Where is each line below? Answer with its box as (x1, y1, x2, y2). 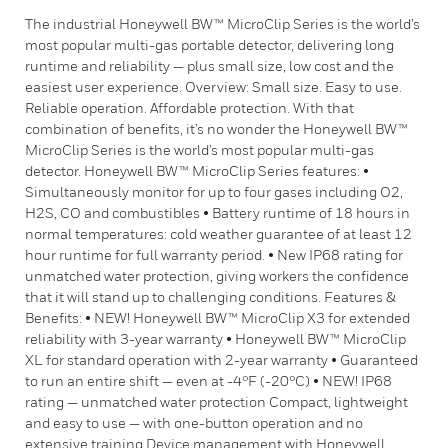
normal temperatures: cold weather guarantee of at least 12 (25, 225, 412, 242)
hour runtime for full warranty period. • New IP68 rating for (25, 246, 403, 263)
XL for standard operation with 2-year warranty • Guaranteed (25, 351, 418, 368)
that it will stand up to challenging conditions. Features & (25, 288, 396, 305)
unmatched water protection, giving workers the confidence (25, 267, 409, 284)
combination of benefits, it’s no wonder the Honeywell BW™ (25, 120, 408, 137)
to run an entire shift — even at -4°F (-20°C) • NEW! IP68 (25, 372, 392, 389)
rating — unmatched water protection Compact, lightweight (25, 393, 408, 410)
